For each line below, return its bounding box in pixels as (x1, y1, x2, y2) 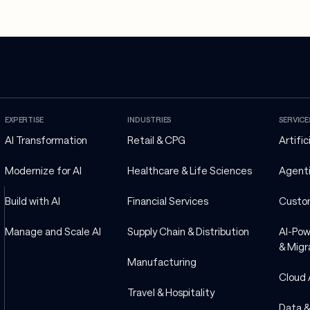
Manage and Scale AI (5, 225, 102, 237)
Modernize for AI (5, 164, 82, 176)
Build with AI (5, 194, 61, 207)
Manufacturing (127, 255, 197, 268)
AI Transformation (5, 134, 88, 146)
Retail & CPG (127, 134, 186, 146)
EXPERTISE (5, 114, 44, 124)
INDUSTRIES (127, 114, 172, 124)
